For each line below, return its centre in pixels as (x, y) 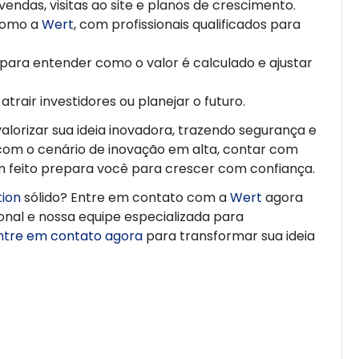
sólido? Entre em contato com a (125, 197)
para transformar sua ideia (229, 236)
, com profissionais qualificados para (187, 24)
